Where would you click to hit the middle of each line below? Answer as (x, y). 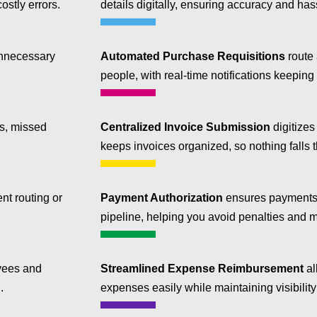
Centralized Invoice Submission (185, 127)
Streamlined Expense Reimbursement (202, 269)
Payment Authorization (162, 198)
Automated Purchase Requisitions (193, 57)
